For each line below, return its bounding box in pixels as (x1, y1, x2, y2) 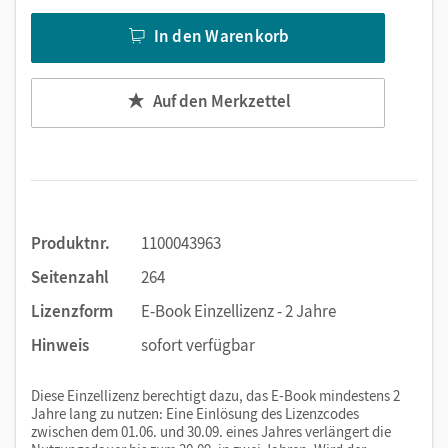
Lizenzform (31, 299, 113, 322)
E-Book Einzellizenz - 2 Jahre (141, 299, 336, 322)
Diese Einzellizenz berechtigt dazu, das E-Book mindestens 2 (31, 385, 400, 405)
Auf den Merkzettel (152, 90, 291, 113)
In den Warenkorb (153, 25, 290, 48)
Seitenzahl (31, 265, 109, 288)
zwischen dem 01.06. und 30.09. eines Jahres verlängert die (31, 421, 391, 441)
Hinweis (31, 333, 89, 356)
